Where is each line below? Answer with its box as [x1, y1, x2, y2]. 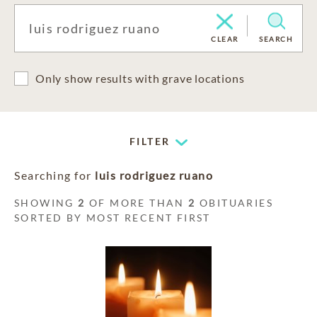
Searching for [14, 168, 95, 182]
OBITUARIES [195, 197, 274, 209]
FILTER [129, 135, 171, 147]
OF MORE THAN [85, 197, 189, 209]
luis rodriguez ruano [95, 168, 213, 182]
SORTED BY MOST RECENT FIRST [14, 212, 211, 224]
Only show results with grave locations [35, 71, 245, 85]
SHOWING [14, 197, 79, 209]
